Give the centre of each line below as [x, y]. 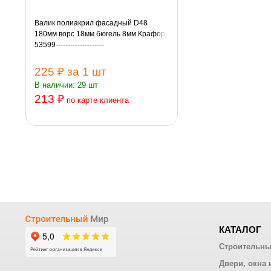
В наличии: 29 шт [66, 85]
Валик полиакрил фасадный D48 [91, 23]
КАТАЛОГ [240, 230]
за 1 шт [87, 71]
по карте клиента [97, 100]
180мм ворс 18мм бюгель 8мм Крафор [100, 34]
